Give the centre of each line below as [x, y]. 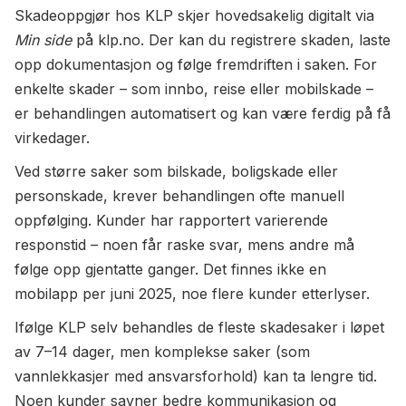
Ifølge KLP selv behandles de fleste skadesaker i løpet [199, 327]
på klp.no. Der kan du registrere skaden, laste [231, 40]
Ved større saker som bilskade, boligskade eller [176, 171]
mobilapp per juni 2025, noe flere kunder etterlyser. [192, 294]
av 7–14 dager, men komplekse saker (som [162, 352]
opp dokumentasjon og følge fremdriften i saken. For [196, 64]
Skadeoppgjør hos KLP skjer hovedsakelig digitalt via [194, 15]
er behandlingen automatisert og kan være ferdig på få [203, 113]
